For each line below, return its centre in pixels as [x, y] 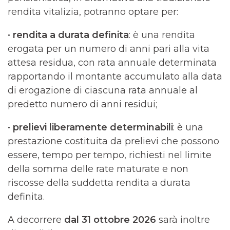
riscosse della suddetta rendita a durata [99, 183]
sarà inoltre [183, 220]
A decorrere [36, 220]
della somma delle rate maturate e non [98, 169]
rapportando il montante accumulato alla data [115, 76]
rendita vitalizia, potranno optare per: [93, 12]
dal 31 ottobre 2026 [110, 220]
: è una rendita [162, 35]
